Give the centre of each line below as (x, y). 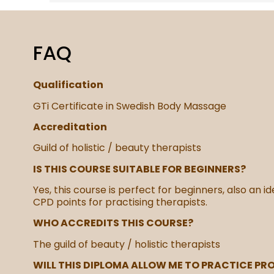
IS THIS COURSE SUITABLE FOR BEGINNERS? (139, 169)
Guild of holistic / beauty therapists (117, 148)
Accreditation (70, 127)
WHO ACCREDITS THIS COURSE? (113, 223)
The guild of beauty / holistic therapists (126, 244)
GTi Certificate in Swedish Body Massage (129, 106)
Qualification (68, 85)
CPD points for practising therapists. (120, 202)
